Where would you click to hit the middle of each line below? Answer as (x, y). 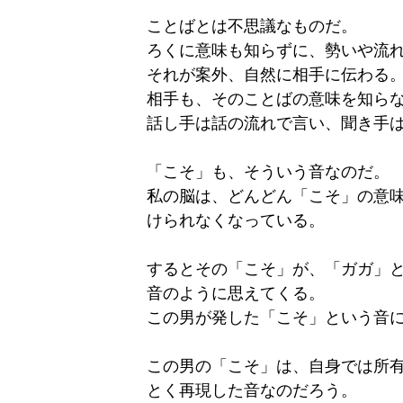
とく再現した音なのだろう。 (252, 390)
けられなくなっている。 (236, 220)
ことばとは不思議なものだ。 (252, 26)
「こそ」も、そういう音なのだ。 (268, 172)
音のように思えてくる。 (236, 293)
